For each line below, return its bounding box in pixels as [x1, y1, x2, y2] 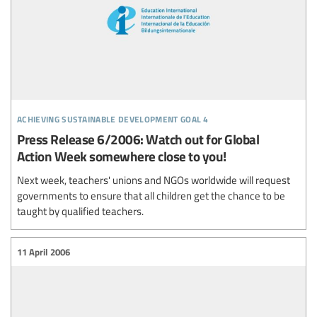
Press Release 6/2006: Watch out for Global [17, 129, 259, 149]
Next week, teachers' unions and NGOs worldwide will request [17, 173, 290, 188]
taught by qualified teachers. [17, 204, 144, 219]
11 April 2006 [17, 245, 70, 258]
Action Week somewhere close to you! [17, 146, 226, 166]
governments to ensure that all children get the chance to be [17, 188, 285, 203]
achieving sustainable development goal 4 [17, 108, 209, 127]
